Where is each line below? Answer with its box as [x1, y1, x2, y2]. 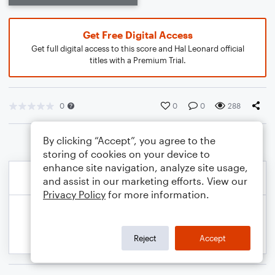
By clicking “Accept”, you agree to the [43, 134, 215, 146]
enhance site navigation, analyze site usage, [43, 161, 248, 173]
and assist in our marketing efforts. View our [43, 175, 247, 187]
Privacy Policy [43, 188, 106, 200]
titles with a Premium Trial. [89, 55, 186, 65]
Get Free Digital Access [82, 29, 193, 41]
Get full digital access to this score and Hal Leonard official [31, 44, 244, 53]
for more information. [106, 188, 209, 200]
